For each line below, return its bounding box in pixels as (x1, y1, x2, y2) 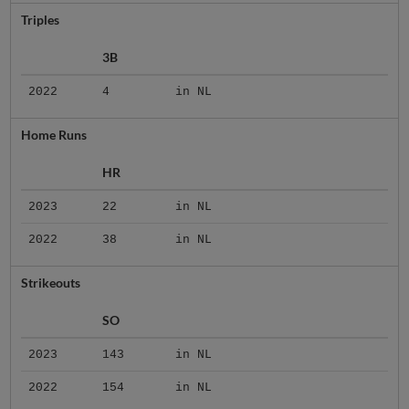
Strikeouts (20, 275, 80, 291)
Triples (20, 12, 59, 28)
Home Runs (20, 127, 87, 143)
